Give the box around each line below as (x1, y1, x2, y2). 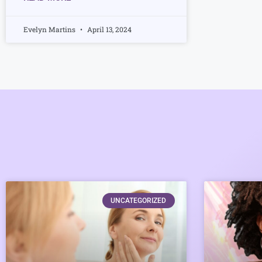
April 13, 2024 (85, 24, 132, 34)
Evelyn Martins (23, 24, 77, 34)
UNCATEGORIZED (111, 196, 167, 205)
